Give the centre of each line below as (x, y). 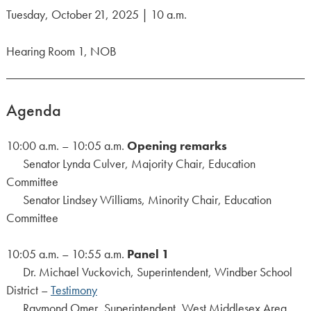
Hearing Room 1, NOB (61, 51)
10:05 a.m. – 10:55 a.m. (66, 254)
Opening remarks (177, 145)
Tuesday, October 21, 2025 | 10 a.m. (96, 15)
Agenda (33, 110)
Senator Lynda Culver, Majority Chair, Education (131, 163)
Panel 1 (148, 254)
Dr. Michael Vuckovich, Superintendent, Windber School (149, 272)
